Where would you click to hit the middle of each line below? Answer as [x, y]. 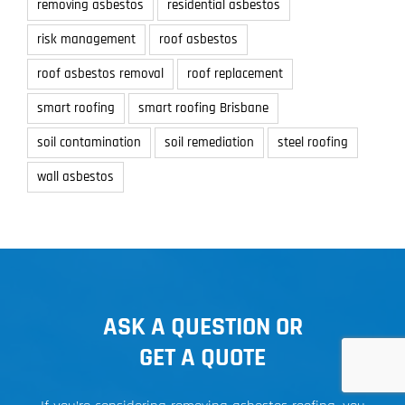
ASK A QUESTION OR [202, 328]
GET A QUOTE [202, 358]
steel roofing [313, 143]
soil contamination [89, 143]
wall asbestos [75, 177]
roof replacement [235, 74]
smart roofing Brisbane [203, 108]
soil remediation [209, 143]
